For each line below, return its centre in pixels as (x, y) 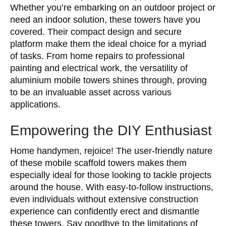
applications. (35, 104)
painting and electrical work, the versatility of (99, 68)
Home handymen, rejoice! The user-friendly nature (111, 151)
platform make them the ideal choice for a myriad (108, 44)
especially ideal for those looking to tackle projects (111, 175)
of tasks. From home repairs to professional (97, 56)
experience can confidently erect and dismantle (105, 211)
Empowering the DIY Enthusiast (111, 130)
